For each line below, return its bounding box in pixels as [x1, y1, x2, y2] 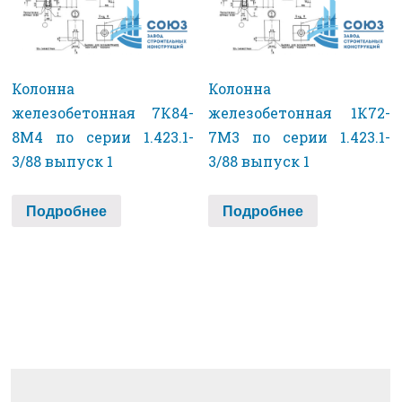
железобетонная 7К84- [12, 103, 194, 123]
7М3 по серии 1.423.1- [208, 127, 390, 147]
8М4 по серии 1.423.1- [12, 127, 194, 147]
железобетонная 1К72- [208, 103, 390, 123]
